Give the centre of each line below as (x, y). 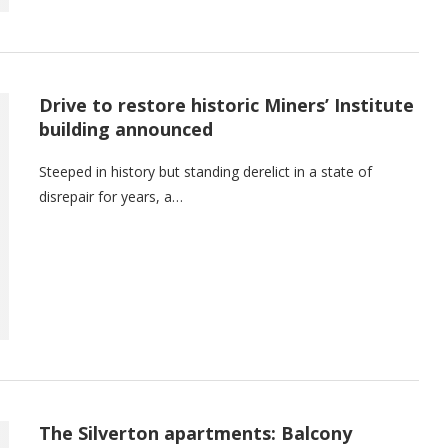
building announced (126, 129)
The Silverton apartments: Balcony (195, 432)
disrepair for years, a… (111, 197)
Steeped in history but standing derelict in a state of (205, 172)
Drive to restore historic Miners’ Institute (226, 105)
